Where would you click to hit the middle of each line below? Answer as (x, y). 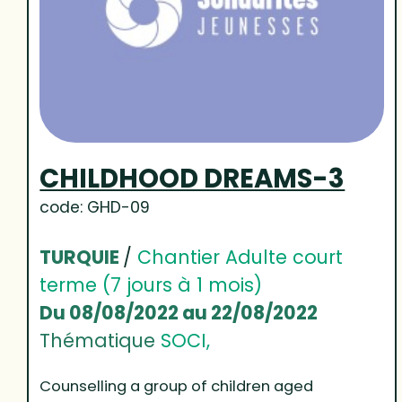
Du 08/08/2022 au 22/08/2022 (179, 313)
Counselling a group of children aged (177, 387)
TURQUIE (82, 258)
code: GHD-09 (95, 208)
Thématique (100, 341)
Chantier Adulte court (240, 258)
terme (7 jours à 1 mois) (151, 285)
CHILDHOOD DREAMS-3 (192, 179)
